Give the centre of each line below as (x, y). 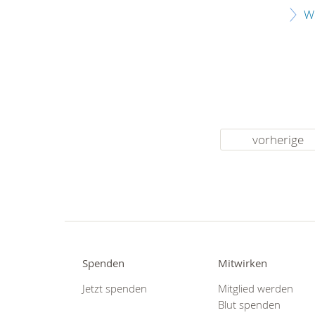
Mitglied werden (256, 288)
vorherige (278, 140)
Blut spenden (250, 304)
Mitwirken (243, 264)
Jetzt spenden (115, 288)
